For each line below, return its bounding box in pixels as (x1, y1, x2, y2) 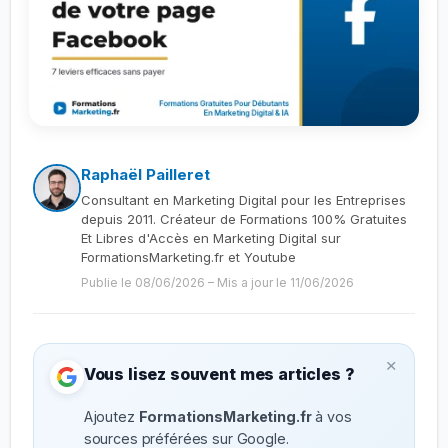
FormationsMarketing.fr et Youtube (80, 249, 296, 266)
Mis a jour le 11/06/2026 (216, 275, 354, 291)
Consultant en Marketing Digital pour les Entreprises (80, 192, 406, 209)
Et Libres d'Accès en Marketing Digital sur (80, 230, 341, 247)
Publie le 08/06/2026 (80, 275, 205, 291)
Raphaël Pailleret (80, 165, 210, 185)
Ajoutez (83, 407, 139, 425)
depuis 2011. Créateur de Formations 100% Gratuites (80, 211, 407, 228)
